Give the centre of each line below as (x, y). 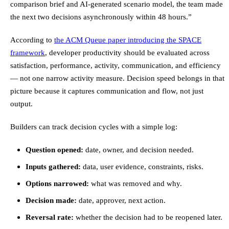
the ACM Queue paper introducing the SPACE (128, 40)
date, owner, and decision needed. (139, 150)
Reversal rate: (50, 217)
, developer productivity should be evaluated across (127, 53)
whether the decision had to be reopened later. (148, 217)
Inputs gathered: (53, 167)
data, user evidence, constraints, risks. (142, 167)
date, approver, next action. (121, 200)
